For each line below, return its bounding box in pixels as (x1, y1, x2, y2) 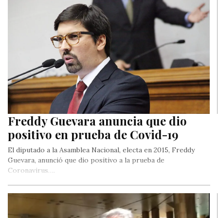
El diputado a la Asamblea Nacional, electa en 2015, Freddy (8, 145, 195, 155)
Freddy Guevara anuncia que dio (8, 113, 187, 129)
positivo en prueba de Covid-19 (8, 127, 179, 143)
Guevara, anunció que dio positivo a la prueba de (8, 156, 164, 165)
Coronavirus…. (8, 166, 55, 175)
